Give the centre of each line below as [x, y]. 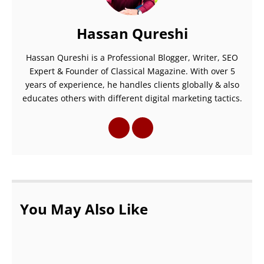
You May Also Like [84, 209]
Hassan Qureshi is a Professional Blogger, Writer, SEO [132, 57]
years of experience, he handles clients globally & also [132, 84]
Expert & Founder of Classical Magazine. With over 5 [132, 71]
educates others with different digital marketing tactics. [132, 98]
